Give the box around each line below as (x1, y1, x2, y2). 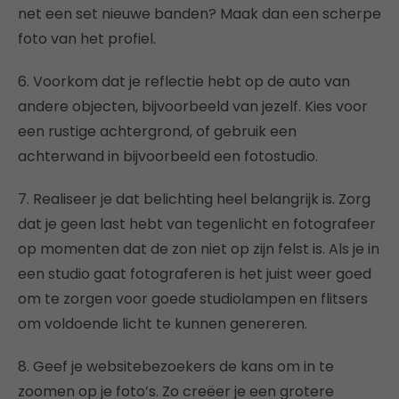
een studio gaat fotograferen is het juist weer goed (18, 264, 371, 284)
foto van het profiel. (18, 28, 156, 49)
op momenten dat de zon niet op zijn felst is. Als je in (18, 239, 379, 259)
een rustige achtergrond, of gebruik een (18, 121, 297, 142)
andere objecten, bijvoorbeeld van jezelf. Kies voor (18, 96, 368, 117)
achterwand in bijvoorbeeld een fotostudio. (18, 146, 318, 167)
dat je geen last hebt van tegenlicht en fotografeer (18, 214, 376, 234)
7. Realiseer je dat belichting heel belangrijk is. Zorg (18, 189, 370, 209)
